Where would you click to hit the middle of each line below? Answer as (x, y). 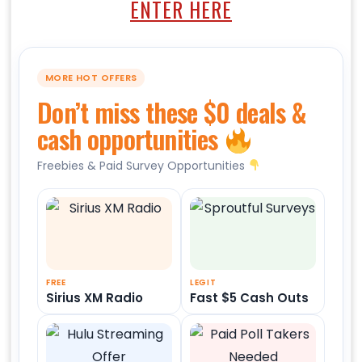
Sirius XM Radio (94, 297)
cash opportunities (130, 139)
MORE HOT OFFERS (91, 78)
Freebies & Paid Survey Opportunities (142, 165)
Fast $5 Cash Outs (249, 297)
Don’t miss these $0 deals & (172, 112)
